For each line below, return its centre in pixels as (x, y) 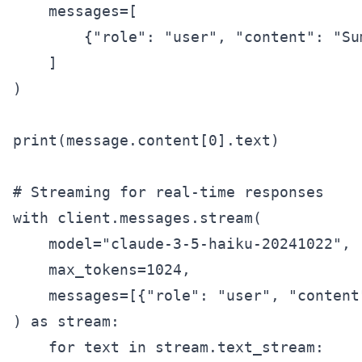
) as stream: (66, 322)
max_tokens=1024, (102, 270)
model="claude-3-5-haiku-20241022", (182, 244)
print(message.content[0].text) (146, 141)
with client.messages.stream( (137, 218)
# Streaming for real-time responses (168, 192)
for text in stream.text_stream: (168, 347)
